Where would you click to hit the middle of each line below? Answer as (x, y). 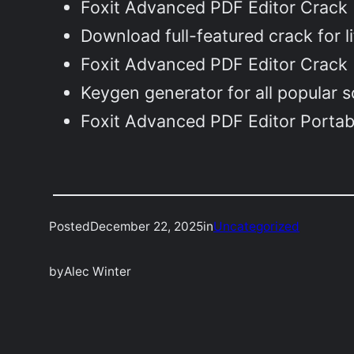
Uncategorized (257, 227)
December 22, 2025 (147, 227)
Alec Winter (98, 272)
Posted (70, 227)
